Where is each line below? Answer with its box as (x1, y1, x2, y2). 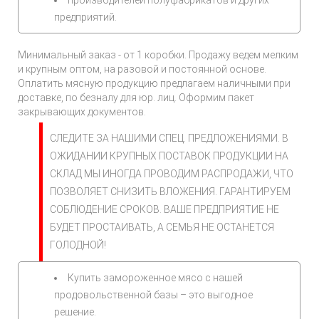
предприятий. (54, 11, 117, 23)
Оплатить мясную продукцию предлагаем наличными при (18, 78, 291, 89)
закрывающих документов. (18, 106, 146, 117)
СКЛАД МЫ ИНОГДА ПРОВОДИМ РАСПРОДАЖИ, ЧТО (50, 168, 293, 179)
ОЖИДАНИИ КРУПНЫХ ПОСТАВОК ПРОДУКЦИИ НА (50, 150, 288, 162)
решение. (54, 306, 96, 318)
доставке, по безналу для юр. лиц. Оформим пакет (18, 92, 254, 103)
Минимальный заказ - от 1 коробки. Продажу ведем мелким (18, 49, 298, 61)
